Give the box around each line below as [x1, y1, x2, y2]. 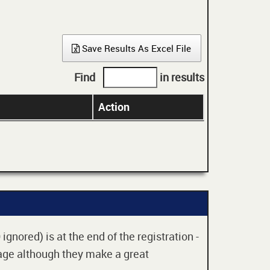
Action [98, 99, 130, 114]
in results [157, 70, 204, 85]
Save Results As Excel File [80, 42, 192, 54]
